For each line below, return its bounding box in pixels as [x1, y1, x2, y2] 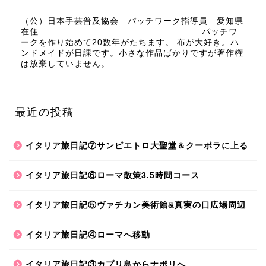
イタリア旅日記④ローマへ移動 [26, 230, 150, 239]
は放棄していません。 [21, 59, 110, 68]
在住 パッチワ [21, 27, 237, 36]
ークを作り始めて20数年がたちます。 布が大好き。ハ [21, 37, 239, 47]
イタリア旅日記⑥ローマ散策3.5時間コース [26, 170, 199, 180]
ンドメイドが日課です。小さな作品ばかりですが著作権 [21, 48, 243, 58]
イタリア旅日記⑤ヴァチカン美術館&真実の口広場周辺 [26, 200, 246, 210]
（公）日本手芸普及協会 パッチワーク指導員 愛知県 [21, 16, 243, 26]
